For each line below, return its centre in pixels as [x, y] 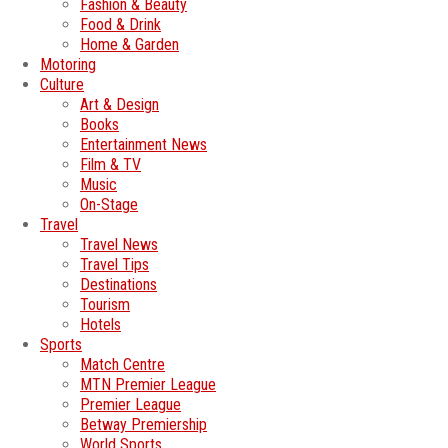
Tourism [105, 305]
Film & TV [110, 165]
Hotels [100, 325]
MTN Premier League [148, 385]
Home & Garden [129, 45]
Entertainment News [143, 145]
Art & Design [119, 105]
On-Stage [109, 205]
